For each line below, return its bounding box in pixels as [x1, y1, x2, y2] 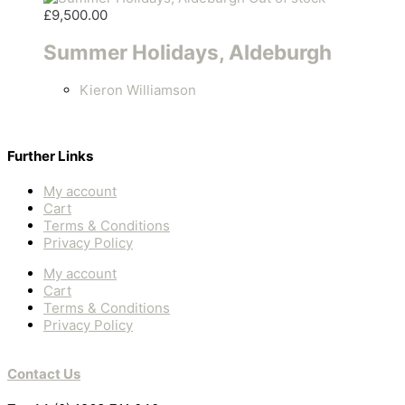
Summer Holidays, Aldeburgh [43, 40, 332, 65]
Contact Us [7, 364, 80, 382]
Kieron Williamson [80, 81, 196, 99]
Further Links [7, 147, 93, 165]
